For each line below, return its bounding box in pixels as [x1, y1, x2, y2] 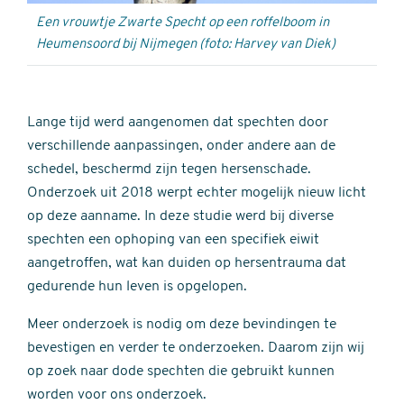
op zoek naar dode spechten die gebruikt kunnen [27, 363, 335, 379]
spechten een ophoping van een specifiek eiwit [27, 232, 319, 247]
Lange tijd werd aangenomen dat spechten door [27, 115, 328, 130]
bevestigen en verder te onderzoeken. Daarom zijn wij [27, 340, 364, 355]
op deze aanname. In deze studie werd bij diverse [27, 208, 334, 224]
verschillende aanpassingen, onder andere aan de [27, 138, 335, 153]
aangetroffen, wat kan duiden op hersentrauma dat [27, 255, 346, 271]
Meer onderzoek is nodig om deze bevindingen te [27, 317, 336, 332]
